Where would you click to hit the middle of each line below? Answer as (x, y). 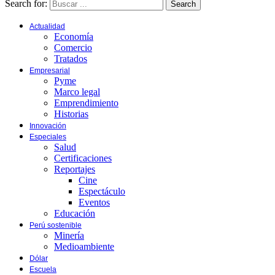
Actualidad (47, 27)
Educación (75, 214)
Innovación (48, 126)
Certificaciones (83, 158)
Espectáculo (102, 192)
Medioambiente (84, 247)
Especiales (48, 137)
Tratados (71, 59)
